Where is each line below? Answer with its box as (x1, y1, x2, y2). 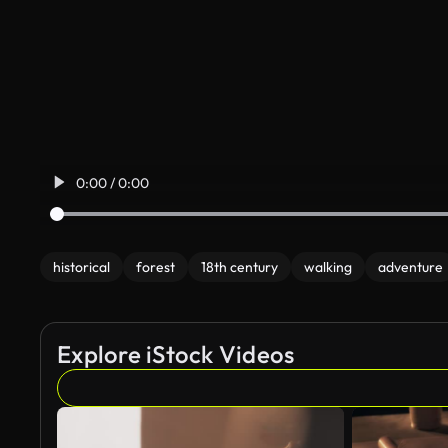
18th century (201, 258, 278, 276)
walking (304, 258, 352, 276)
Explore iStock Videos (57, 339, 295, 369)
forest (136, 258, 175, 276)
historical (53, 258, 110, 276)
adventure (378, 258, 443, 276)
